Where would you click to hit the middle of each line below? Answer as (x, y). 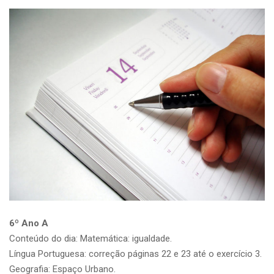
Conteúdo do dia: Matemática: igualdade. (91, 238)
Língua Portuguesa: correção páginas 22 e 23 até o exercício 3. (135, 254)
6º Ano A (29, 223)
